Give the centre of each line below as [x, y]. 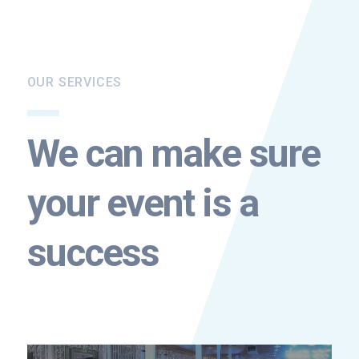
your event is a [142, 204]
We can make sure [173, 154]
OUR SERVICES [75, 83]
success [93, 253]
